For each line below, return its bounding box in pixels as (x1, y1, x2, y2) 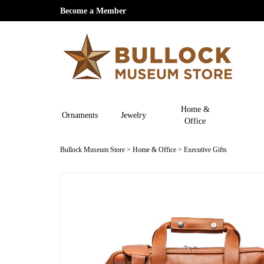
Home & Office (133, 145, 176, 154)
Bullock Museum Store (60, 145, 125, 154)
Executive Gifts (184, 145, 227, 154)
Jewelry (120, 110, 146, 120)
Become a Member (60, 6, 126, 15)
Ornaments (62, 110, 98, 120)
